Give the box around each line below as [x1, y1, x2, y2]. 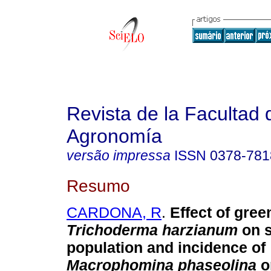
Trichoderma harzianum [67, 221, 238, 239]
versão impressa [67, 148, 171, 163]
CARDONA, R [67, 204, 162, 221]
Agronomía [67, 125, 162, 147]
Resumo [67, 175, 130, 195]
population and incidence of [67, 239, 266, 256]
